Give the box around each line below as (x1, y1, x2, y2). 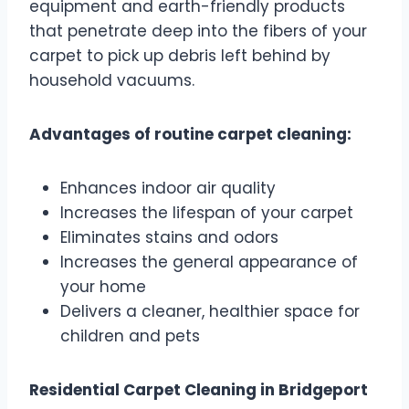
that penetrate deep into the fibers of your (29, 20, 367, 43)
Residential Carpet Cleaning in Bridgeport (29, 379, 368, 402)
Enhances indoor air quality (60, 177, 276, 200)
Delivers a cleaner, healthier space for (60, 300, 360, 323)
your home (60, 276, 146, 299)
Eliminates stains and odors (60, 226, 278, 249)
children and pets (60, 325, 200, 348)
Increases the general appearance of (60, 251, 358, 274)
